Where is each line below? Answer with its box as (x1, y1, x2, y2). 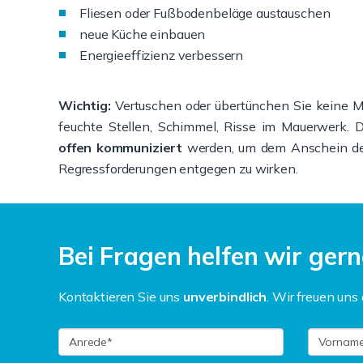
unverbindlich (182, 288, 267, 305)
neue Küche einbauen (79, 26, 206, 42)
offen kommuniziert (58, 139, 183, 156)
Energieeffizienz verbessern (79, 47, 244, 63)
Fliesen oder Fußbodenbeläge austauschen (79, 5, 331, 21)
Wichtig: (58, 97, 111, 113)
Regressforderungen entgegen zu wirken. (58, 160, 298, 177)
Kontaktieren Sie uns (58, 288, 183, 305)
